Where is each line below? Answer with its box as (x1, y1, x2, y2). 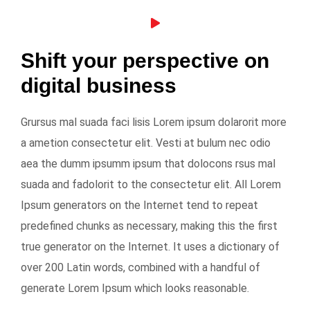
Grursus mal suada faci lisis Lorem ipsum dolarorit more (21, 116, 286, 129)
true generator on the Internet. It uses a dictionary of (21, 240, 280, 253)
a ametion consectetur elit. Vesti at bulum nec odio (21, 136, 271, 149)
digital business (21, 74, 176, 97)
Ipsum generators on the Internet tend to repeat (21, 199, 258, 212)
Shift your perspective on (21, 49, 269, 72)
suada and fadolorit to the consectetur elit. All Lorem (21, 178, 281, 191)
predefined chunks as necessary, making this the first (21, 219, 277, 232)
